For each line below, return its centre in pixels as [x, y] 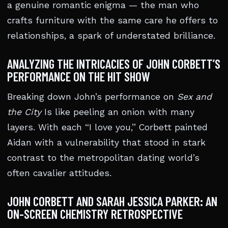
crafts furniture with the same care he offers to [112, 20]
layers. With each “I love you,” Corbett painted [107, 127]
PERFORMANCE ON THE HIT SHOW [79, 76]
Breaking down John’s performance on [92, 97]
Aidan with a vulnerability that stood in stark [106, 142]
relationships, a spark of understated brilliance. [111, 36]
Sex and [194, 97]
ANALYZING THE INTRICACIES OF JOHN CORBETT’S [114, 64]
